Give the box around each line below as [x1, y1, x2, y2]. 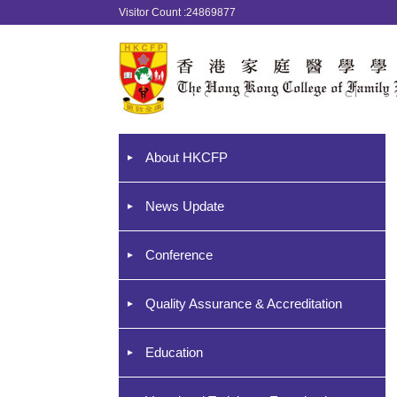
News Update [145, 198, 225, 214]
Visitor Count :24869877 [119, 6, 237, 19]
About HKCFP [145, 150, 229, 165]
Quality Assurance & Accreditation [145, 296, 343, 311]
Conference [145, 247, 214, 262]
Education [145, 345, 204, 360]
